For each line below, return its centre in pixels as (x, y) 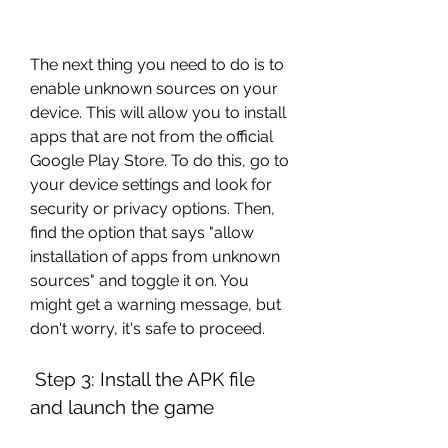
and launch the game (122, 407)
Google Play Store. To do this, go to (159, 160)
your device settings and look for (151, 184)
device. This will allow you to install (158, 112)
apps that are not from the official (151, 136)
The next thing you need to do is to (157, 64)
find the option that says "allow (142, 232)
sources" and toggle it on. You (139, 280)
